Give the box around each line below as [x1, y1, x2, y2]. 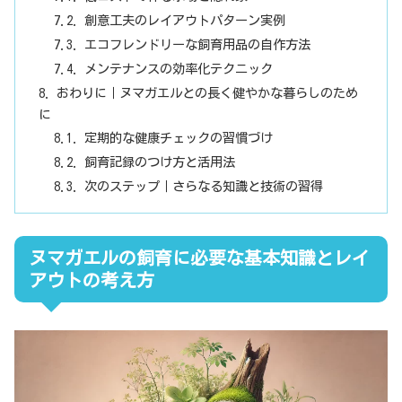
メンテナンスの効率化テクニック [84, 61, 274, 75]
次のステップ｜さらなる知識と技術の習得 [84, 179, 324, 194]
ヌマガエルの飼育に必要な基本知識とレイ [29, 248, 370, 267]
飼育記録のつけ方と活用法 [84, 155, 236, 170]
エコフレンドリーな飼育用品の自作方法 [84, 37, 311, 51]
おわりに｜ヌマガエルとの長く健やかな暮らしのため [56, 85, 358, 100]
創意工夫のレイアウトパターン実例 [84, 13, 286, 27]
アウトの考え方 [29, 270, 154, 289]
